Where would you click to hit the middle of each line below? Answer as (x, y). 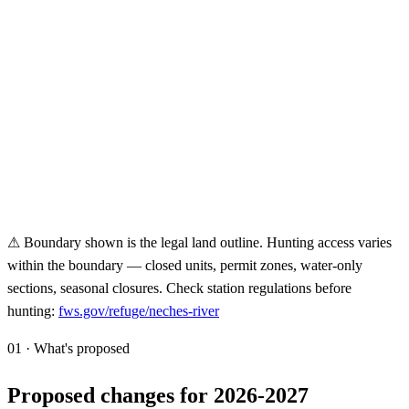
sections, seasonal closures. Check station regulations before (179, 288)
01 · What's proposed (68, 349)
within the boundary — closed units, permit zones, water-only (185, 266)
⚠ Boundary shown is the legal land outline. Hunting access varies (199, 243)
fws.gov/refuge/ (104, 311)
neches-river (184, 311)
